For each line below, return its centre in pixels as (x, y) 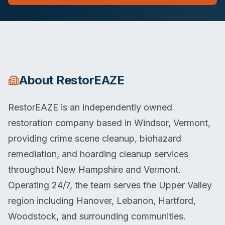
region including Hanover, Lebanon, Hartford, (102, 201)
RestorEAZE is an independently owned (90, 107)
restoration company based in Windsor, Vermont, (109, 123)
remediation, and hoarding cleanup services (98, 154)
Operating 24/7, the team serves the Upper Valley (110, 185)
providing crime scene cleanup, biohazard (95, 138)
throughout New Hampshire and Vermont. (94, 170)
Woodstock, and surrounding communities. (97, 216)
